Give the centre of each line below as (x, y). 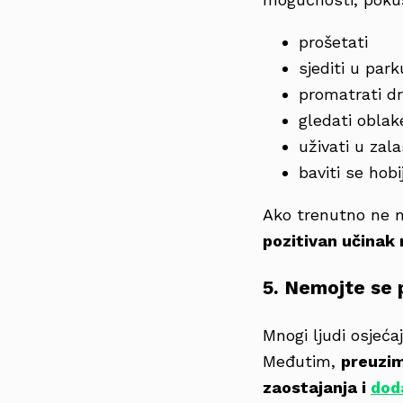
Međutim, (302, 362)
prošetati (333, 42)
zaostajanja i (317, 388)
